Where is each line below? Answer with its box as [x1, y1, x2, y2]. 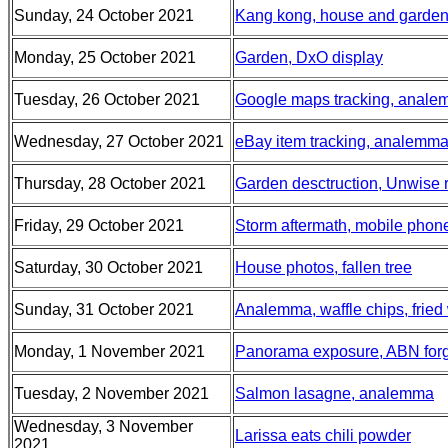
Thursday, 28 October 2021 [14, 175, 206, 192]
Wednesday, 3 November [14, 418, 193, 435]
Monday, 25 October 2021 [14, 49, 196, 66]
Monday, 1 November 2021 [14, 343, 205, 360]
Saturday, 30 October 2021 [14, 259, 203, 276]
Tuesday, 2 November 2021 [14, 385, 209, 402]
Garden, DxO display [235, 49, 383, 66]
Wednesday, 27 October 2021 [14, 133, 224, 150]
